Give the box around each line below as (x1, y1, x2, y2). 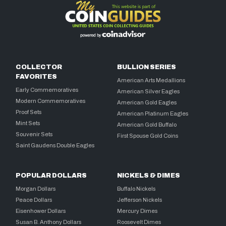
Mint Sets (16, 120, 40, 126)
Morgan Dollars (16, 185, 56, 192)
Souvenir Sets (16, 131, 53, 137)
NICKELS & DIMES (117, 172, 181, 179)
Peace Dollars (16, 196, 52, 203)
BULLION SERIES (117, 63, 177, 71)
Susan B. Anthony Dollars (16, 218, 82, 225)
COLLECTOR (16, 63, 63, 71)
